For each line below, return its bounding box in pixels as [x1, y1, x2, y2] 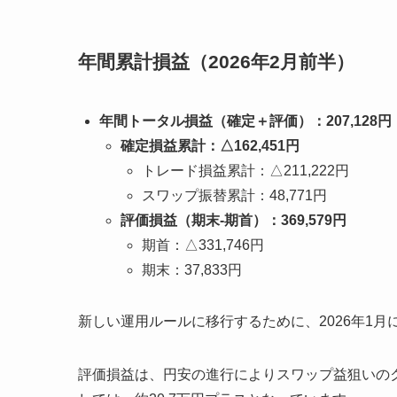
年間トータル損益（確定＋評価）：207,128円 [99, 113, 392, 129]
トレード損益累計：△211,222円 [142, 163, 349, 179]
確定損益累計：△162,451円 [121, 138, 300, 154]
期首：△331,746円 [142, 237, 264, 253]
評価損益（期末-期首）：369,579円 [121, 213, 346, 229]
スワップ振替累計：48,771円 [142, 188, 327, 204]
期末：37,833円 [142, 262, 242, 278]
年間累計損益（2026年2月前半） [78, 51, 354, 72]
